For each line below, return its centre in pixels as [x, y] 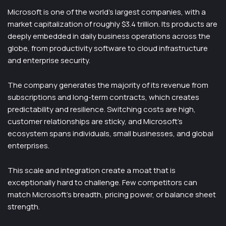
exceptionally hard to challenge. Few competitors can [102, 182]
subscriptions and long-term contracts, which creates [103, 97]
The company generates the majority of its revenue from [108, 85]
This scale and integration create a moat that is [92, 170]
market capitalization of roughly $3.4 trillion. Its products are [112, 24]
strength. [24, 207]
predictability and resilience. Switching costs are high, [102, 109]
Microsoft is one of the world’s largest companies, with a [107, 12]
